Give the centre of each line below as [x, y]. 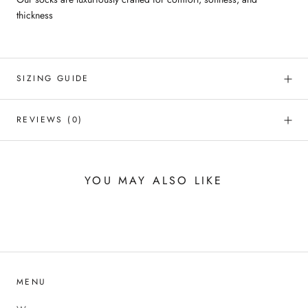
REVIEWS [42, 120]
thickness [35, 15]
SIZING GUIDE [53, 79]
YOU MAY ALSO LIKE [154, 181]
